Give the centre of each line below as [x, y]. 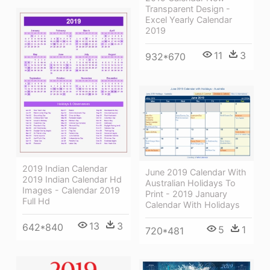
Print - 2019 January [186, 193]
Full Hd [36, 201]
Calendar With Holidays [193, 204]
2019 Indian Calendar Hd [72, 180]
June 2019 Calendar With [196, 172]
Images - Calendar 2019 [71, 190]
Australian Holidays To [190, 183]
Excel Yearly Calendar [189, 20]
